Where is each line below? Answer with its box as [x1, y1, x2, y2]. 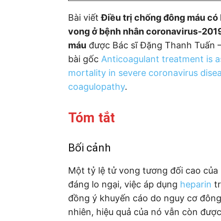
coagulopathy [68, 81, 125, 92]
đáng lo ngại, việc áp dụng [68, 179, 180, 189]
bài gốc [68, 53, 101, 64]
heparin [180, 179, 212, 189]
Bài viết [68, 12, 101, 23]
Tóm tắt [68, 110, 115, 126]
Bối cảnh [68, 141, 110, 154]
